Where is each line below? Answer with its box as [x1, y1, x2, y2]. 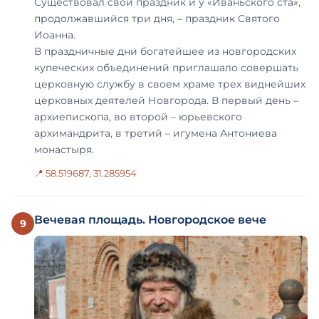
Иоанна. [34, 28, 75, 42]
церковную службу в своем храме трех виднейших [34, 78, 305, 91]
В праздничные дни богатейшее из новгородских [34, 45, 296, 58]
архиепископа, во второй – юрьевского [34, 110, 242, 124]
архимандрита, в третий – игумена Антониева [34, 127, 277, 140]
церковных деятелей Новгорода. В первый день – [34, 94, 298, 108]
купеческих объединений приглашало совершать [34, 61, 298, 75]
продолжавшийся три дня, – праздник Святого [34, 12, 280, 26]
